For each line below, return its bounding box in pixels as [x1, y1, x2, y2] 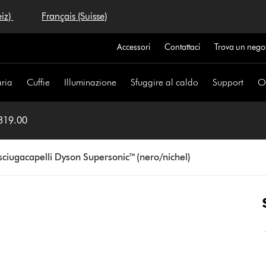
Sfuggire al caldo [131, 77, 199, 88]
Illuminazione [64, 77, 117, 88]
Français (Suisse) [42, 11, 107, 22]
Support [213, 77, 244, 88]
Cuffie [27, 77, 50, 88]
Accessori [116, 42, 150, 52]
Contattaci [164, 42, 200, 52]
